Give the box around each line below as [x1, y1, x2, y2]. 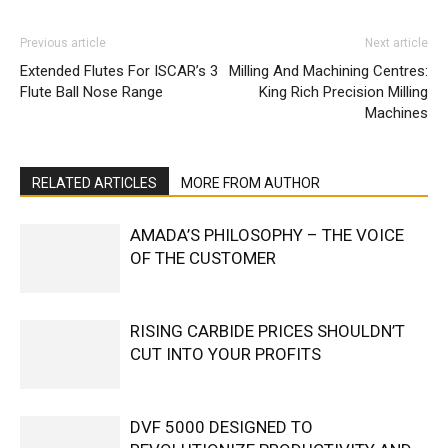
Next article [365, 35, 428, 50]
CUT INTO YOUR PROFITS [130, 343, 321, 364]
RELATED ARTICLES [32, 174, 157, 191]
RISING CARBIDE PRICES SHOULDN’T [130, 320, 405, 341]
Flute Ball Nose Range [20, 82, 163, 101]
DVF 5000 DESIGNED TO [130, 416, 313, 437]
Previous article [20, 35, 106, 50]
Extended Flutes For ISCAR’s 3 [20, 61, 218, 80]
